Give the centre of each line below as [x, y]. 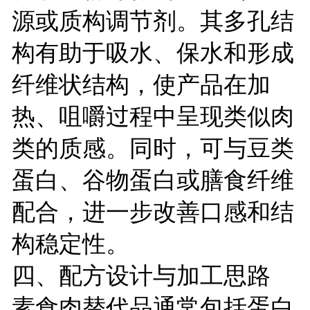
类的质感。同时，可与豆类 [153, 148]
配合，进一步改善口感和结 [153, 211]
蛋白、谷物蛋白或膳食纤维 [153, 180]
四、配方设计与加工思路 [141, 275]
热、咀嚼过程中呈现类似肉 [153, 116]
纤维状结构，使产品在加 [141, 84]
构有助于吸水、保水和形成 [153, 52]
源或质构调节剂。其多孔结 [153, 20]
